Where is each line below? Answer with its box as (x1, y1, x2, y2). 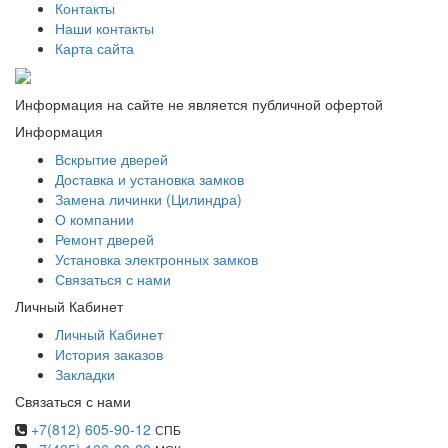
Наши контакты (55, 18, 154, 38)
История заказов (55, 344, 163, 364)
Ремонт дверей (55, 229, 154, 249)
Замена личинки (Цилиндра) (55, 189, 242, 209)
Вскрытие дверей (55, 149, 168, 169)
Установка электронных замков (55, 249, 258, 269)
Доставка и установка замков (55, 169, 244, 189)
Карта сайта (55, 38, 134, 58)
